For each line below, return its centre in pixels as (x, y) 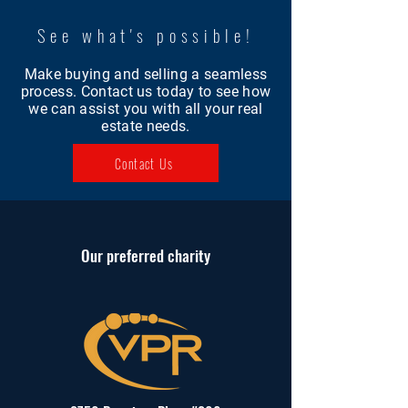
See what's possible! (146, 35)
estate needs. (146, 126)
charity (187, 255)
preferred (135, 255)
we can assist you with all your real (146, 109)
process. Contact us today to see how (146, 92)
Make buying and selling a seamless (146, 74)
